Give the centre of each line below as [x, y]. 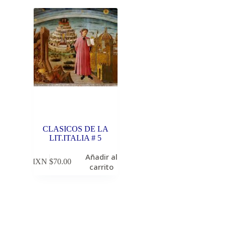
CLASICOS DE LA [75, 129]
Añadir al [102, 156]
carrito [102, 166]
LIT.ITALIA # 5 [76, 138]
